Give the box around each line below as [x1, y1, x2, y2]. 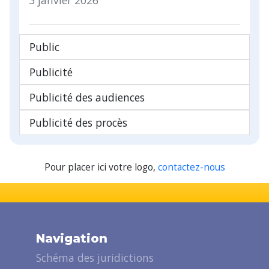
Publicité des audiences [29, 89, 145, 104]
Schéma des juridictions [36, 250, 154, 265]
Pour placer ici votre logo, [44, 160, 158, 174]
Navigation [36, 231, 107, 246]
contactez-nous [157, 160, 225, 174]
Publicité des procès [29, 115, 127, 130]
